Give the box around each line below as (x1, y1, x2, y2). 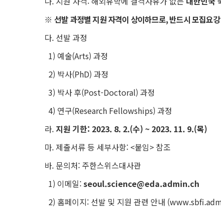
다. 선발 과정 (40, 32, 87, 43)
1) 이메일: (40, 178, 83, 189)
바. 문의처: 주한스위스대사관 (40, 159, 141, 171)
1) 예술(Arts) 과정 (40, 50, 108, 62)
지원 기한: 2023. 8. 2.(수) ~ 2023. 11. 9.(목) (56, 123, 207, 135)
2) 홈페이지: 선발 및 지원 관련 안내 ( (40, 196, 170, 208)
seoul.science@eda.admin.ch (83, 178, 199, 189)
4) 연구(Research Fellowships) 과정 (40, 105, 172, 116)
